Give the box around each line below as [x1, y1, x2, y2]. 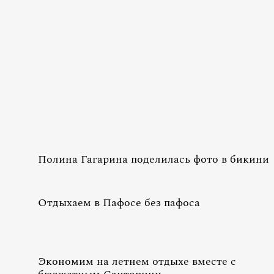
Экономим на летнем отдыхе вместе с [38, 253, 236, 270]
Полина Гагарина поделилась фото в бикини [38, 151, 269, 168]
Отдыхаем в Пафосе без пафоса [38, 194, 200, 211]
